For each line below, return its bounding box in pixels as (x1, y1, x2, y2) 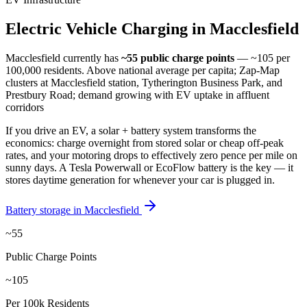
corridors (5, 101, 44, 113)
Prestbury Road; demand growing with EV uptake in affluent (5, 88, 269, 101)
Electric (5, 19, 62, 38)
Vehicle (66, 19, 117, 38)
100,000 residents (5, 64, 82, 76)
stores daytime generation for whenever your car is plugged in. (5, 173, 275, 186)
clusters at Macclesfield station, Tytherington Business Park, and (5, 76, 282, 88)
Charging (121, 19, 188, 38)
